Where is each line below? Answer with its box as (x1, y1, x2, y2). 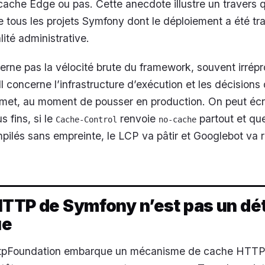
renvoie (117, 112, 159, 125)
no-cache (159, 114, 196, 124)
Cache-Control (56, 114, 117, 124)
